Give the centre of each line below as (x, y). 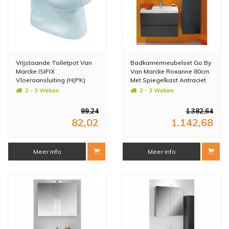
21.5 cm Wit (33, 88)
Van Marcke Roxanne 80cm (170, 71)
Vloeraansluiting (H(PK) (51, 80)
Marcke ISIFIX (35, 71)
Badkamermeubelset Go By (171, 62)
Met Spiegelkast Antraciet (168, 80)
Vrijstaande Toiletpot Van (54, 62)
